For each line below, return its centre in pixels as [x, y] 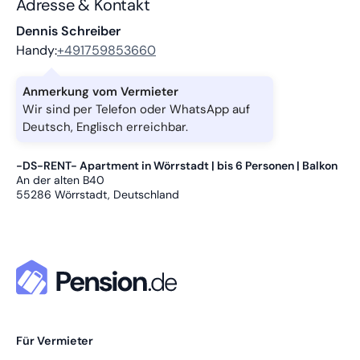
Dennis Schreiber [68, 31]
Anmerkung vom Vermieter [100, 91]
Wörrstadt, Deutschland [117, 194]
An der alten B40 [60, 180]
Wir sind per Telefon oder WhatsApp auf [136, 109]
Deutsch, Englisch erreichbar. [105, 127]
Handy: [37, 50]
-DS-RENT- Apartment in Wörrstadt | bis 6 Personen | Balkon [177, 165]
